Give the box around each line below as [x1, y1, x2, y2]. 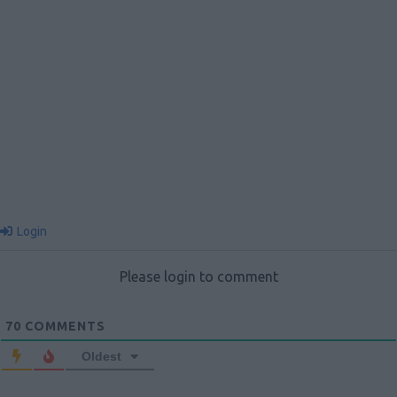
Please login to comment [119, 268, 278, 284]
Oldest [82, 348, 121, 363]
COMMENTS [21, 318, 105, 333]
